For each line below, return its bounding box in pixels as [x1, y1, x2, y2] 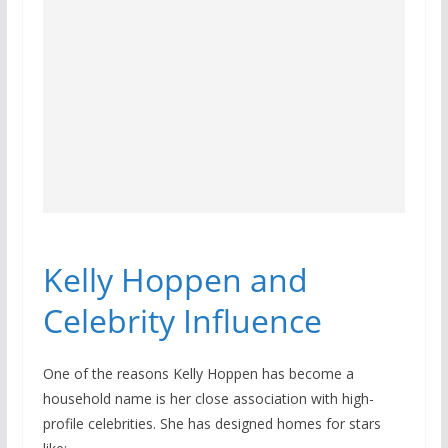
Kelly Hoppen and [42, 257, 308, 301]
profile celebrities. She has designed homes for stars [42, 413, 381, 433]
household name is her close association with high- [42, 388, 374, 408]
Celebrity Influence [42, 298, 322, 342]
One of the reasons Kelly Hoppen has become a [42, 363, 354, 383]
